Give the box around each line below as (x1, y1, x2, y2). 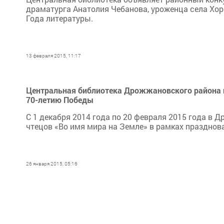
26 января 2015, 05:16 (26, 160, 77, 167)
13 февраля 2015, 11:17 (26, 52, 81, 59)
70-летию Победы (26, 94, 93, 105)
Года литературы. (26, 13, 93, 23)
